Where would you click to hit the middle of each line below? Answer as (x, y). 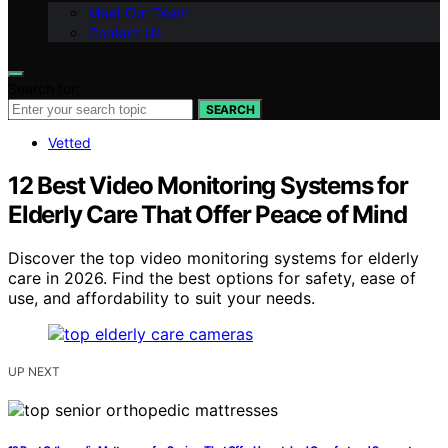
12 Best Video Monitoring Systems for (208, 185)
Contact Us (124, 32)
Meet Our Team (138, 12)
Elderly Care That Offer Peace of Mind (207, 214)
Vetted (69, 142)
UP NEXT (34, 372)
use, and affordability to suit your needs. (161, 298)
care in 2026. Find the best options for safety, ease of (212, 278)
